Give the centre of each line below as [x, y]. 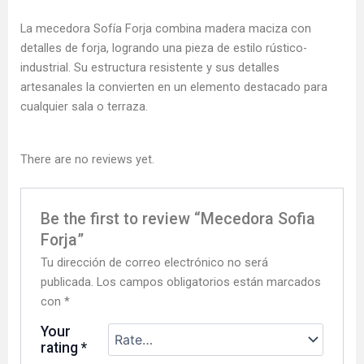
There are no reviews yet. [87, 160]
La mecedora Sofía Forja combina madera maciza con [166, 29]
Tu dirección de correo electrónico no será [155, 262]
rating [61, 347]
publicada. [67, 282]
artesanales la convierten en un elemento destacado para [174, 87]
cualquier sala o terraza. [84, 107]
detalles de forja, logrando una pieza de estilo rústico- [164, 48]
